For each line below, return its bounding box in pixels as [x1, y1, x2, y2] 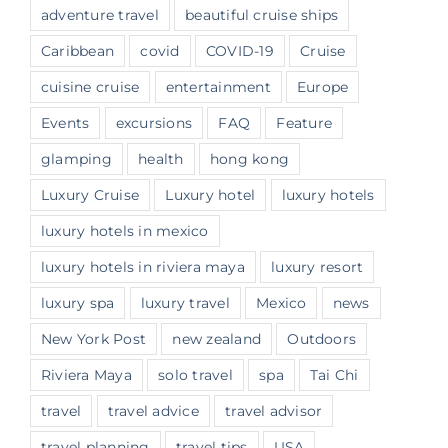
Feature [276, 113, 333, 132]
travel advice [107, 401, 199, 420]
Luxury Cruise [41, 185, 140, 204]
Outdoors [287, 329, 357, 348]
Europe [297, 77, 349, 96]
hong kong [209, 149, 290, 168]
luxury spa [41, 293, 115, 312]
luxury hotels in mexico [41, 221, 209, 240]
